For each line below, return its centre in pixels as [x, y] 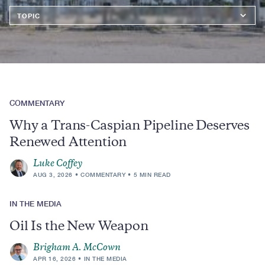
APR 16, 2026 [54, 258]
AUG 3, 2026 [53, 174]
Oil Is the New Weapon [79, 227]
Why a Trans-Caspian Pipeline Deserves [130, 127]
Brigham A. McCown [77, 248]
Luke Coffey [58, 164]
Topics [24, 12]
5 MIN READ [152, 174]
